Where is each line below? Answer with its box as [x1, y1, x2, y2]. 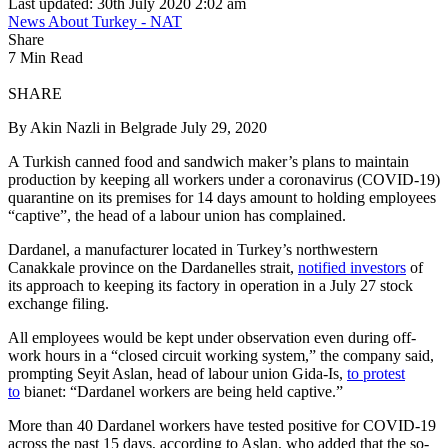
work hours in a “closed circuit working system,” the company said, [8, 346, 434, 364]
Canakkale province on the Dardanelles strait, [8, 258, 298, 276]
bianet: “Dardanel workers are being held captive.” [20, 382, 343, 400]
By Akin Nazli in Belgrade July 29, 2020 [8, 118, 267, 136]
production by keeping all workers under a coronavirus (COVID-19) [8, 170, 440, 188]
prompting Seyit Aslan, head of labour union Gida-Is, [8, 364, 347, 382]
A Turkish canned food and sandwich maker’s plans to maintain [8, 152, 409, 170]
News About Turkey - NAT [8, 12, 182, 30]
